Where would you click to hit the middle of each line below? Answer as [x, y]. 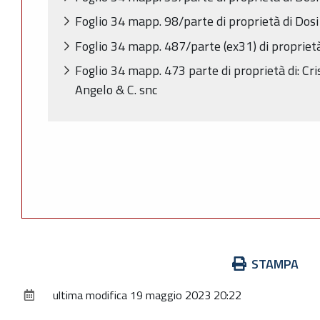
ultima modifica [90, 295]
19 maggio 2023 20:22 [186, 295]
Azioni [37, 264]
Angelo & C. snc [116, 89]
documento [51, 302]
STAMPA [275, 264]
